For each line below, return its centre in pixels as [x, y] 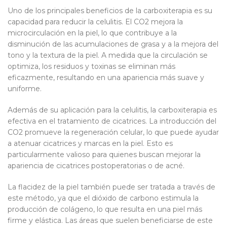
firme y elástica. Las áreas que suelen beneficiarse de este [110, 220]
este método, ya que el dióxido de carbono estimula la [103, 198]
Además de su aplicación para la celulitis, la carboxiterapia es [112, 110]
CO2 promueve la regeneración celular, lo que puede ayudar [113, 132]
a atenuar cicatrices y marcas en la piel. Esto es [90, 143]
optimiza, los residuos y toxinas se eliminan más [91, 66]
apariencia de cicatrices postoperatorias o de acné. [96, 166]
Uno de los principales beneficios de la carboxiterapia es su [110, 11]
